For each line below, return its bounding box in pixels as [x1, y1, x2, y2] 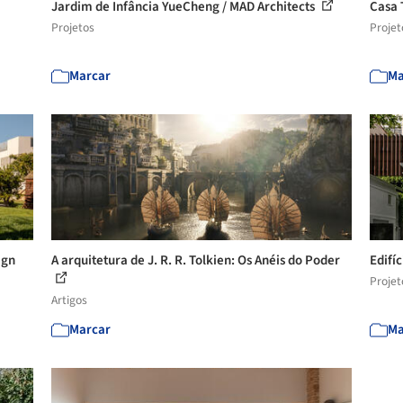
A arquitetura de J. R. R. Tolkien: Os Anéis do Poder [51, 251, 341, 270]
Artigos [51, 291, 88, 309]
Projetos [51, 19, 95, 36]
